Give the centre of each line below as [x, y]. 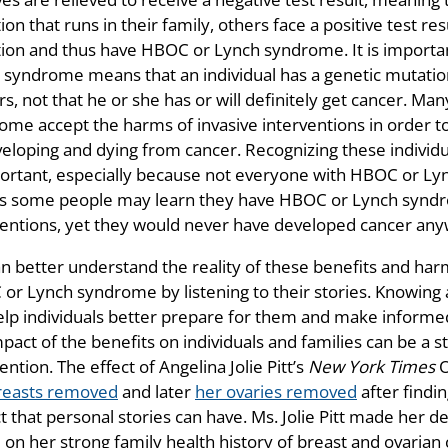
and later [156, 392]
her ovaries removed [276, 392]
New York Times [373, 367]
